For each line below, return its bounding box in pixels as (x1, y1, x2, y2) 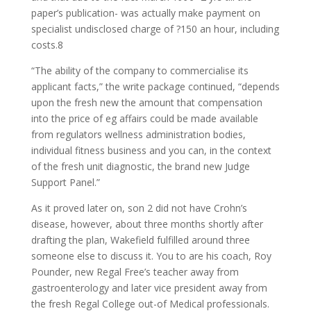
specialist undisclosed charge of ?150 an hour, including (31, 22, 279, 35)
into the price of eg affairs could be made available (31, 112, 258, 125)
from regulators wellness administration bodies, (31, 128, 246, 141)
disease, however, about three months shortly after (31, 217, 263, 230)
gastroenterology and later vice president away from (31, 281, 267, 294)
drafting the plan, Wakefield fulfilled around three (31, 233, 250, 246)
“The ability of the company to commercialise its (31, 64, 249, 77)
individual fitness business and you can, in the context (31, 144, 271, 157)
